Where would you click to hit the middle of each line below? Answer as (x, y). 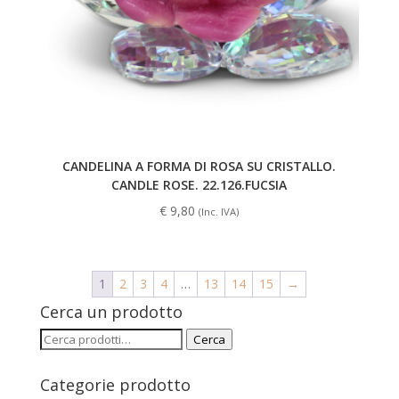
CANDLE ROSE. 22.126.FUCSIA (199, 185)
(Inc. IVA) (219, 212)
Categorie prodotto (115, 385)
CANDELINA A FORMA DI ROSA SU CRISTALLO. (199, 167)
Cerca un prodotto (111, 312)
